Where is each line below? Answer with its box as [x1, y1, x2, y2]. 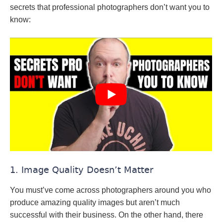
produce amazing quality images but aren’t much [10, 198, 180, 207]
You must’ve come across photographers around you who [10, 186, 211, 195]
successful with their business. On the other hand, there [10, 211, 203, 220]
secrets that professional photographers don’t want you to [10, 3, 210, 11]
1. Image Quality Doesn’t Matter [10, 165, 153, 175]
